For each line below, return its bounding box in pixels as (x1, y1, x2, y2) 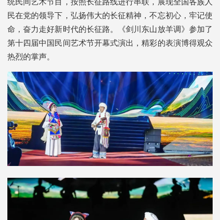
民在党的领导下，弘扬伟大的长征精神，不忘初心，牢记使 (7, 11, 213, 20)
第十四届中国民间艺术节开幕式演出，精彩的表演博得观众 (7, 39, 213, 48)
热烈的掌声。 (7, 53, 55, 61)
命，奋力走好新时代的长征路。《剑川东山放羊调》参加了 (7, 25, 213, 34)
